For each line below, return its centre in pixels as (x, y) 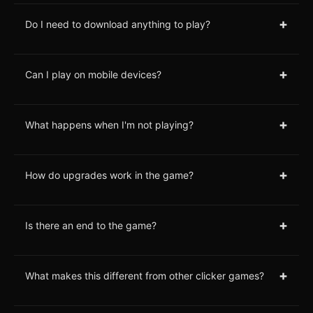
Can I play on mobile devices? (93, 74)
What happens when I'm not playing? (109, 124)
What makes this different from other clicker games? (145, 275)
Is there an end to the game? (91, 225)
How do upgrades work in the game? (109, 175)
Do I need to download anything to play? (118, 24)
